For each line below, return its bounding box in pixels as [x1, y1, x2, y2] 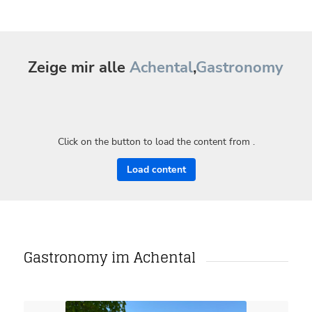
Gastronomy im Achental [23, 244, 196, 270]
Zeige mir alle [28, 57, 130, 79]
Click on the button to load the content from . [57, 134, 255, 148]
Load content [126, 162, 186, 176]
